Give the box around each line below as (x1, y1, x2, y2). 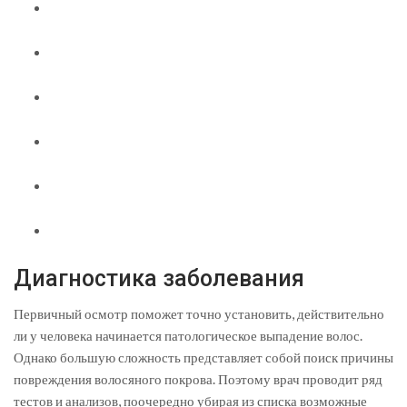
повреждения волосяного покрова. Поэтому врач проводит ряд (14, 371, 382, 388)
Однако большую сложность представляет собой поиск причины (14, 349, 393, 366)
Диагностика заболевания (14, 265, 304, 293)
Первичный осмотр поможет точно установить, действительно (14, 305, 384, 323)
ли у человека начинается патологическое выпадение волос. (14, 327, 362, 344)
